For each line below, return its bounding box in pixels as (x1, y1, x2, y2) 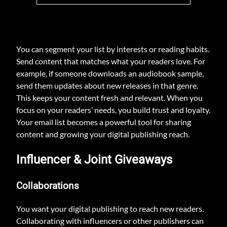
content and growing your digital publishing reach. (16, 129, 190, 139)
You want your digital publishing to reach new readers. (16, 203, 204, 213)
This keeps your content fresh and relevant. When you (16, 93, 203, 102)
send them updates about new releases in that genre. (16, 81, 198, 90)
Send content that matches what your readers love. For (16, 56, 205, 66)
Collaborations (16, 180, 79, 192)
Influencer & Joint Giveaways (16, 152, 172, 167)
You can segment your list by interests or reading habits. (16, 44, 209, 54)
